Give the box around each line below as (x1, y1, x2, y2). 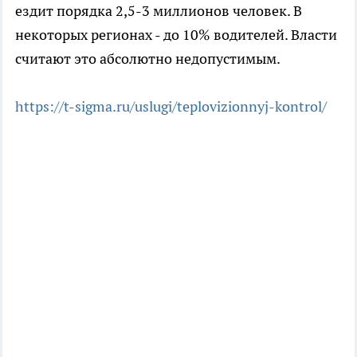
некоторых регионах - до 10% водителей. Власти (15, 25, 337, 45)
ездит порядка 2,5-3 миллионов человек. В (15, 2, 302, 21)
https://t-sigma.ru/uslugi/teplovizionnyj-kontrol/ (15, 97, 327, 116)
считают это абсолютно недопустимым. (15, 49, 280, 69)
